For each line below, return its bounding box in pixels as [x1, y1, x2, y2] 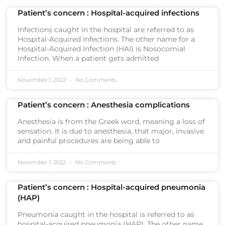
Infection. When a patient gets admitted [18, 54, 159, 63]
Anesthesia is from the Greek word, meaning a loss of [18, 117, 205, 126]
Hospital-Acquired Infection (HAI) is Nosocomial [18, 44, 185, 53]
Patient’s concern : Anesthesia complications [18, 100, 190, 109]
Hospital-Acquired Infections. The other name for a [18, 35, 195, 44]
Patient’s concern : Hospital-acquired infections [18, 8, 199, 18]
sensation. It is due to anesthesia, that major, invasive [18, 127, 204, 136]
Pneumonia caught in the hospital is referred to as [18, 210, 194, 219]
